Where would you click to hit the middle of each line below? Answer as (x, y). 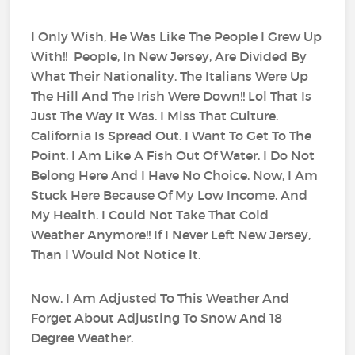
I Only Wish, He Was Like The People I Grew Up (177, 37)
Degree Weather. (82, 338)
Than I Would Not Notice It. (116, 255)
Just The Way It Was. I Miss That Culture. (155, 116)
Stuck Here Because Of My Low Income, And (170, 195)
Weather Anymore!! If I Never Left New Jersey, (171, 235)
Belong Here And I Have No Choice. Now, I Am (175, 176)
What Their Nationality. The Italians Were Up (170, 76)
